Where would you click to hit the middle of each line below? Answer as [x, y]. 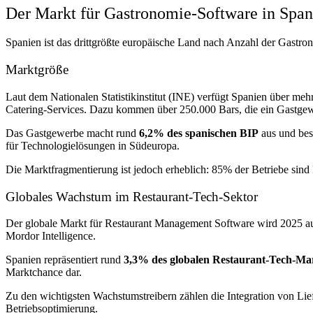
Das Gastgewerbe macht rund [72, 133]
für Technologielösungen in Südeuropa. [93, 145]
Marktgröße [37, 70]
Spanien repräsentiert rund [65, 260]
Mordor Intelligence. [51, 236]
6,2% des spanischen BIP [199, 133]
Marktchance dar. [44, 272]
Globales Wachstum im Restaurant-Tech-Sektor [132, 196]
